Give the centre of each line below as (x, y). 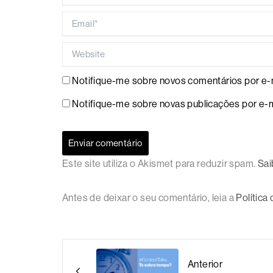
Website (80, 47)
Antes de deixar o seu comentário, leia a (149, 197)
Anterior (205, 264)
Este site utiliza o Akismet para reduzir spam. (160, 163)
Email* (76, 16)
